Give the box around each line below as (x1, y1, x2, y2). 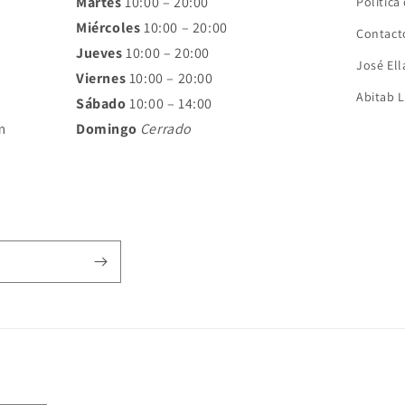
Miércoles (76, 18, 141, 37)
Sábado (76, 94, 127, 113)
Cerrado (139, 119, 193, 138)
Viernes (76, 69, 129, 88)
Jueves (76, 43, 127, 62)
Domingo (76, 119, 140, 138)
